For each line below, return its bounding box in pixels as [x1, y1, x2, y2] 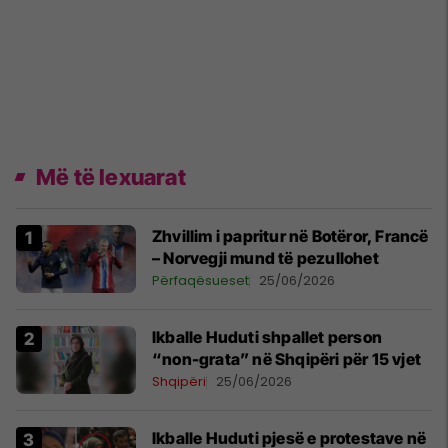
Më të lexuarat [36, 164, 186, 191]
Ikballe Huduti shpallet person [152, 327, 382, 348]
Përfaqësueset [152, 271, 249, 291]
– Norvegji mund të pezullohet [152, 248, 379, 269]
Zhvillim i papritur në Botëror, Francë [152, 226, 429, 247]
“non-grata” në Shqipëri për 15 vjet [152, 349, 421, 370]
